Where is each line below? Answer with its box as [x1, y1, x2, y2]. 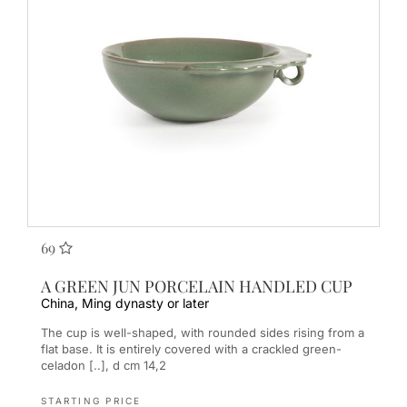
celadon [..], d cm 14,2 [41, 357, 166, 372]
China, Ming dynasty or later [41, 295, 209, 312]
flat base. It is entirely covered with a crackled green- [41, 341, 342, 356]
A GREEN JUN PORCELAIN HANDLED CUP [41, 275, 352, 298]
